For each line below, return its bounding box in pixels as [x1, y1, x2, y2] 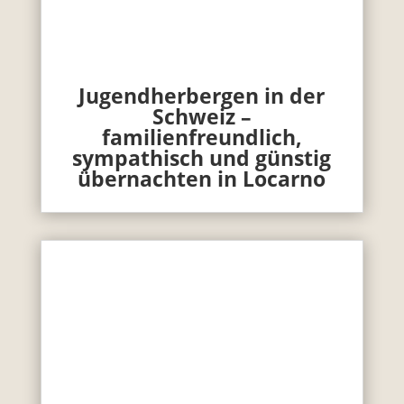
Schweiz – [151, 102, 252, 132]
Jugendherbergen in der [78, 81, 326, 111]
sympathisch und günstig [72, 143, 332, 173]
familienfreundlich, [101, 123, 302, 152]
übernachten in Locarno [78, 164, 326, 194]
